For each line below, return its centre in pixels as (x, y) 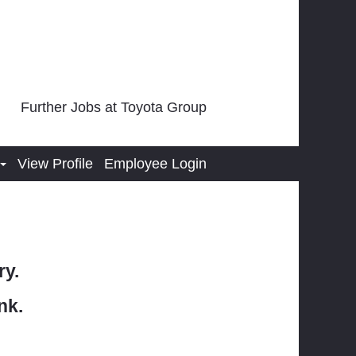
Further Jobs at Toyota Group (114, 107)
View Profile (55, 163)
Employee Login (155, 163)
